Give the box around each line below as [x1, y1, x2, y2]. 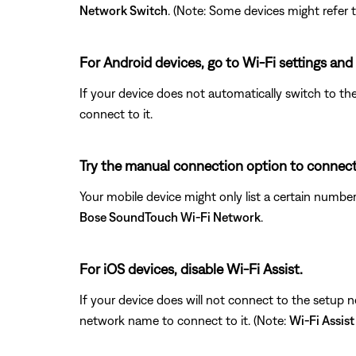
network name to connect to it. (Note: [79, 312, 289, 327]
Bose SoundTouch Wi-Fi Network [79, 209, 261, 224]
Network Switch [79, 2, 168, 17]
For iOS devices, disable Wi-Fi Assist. [79, 260, 303, 277]
